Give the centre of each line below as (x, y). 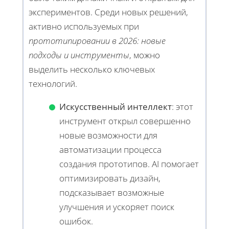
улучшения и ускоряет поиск (117, 207)
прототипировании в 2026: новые (97, 41)
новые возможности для (108, 135)
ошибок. (76, 221)
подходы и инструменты (79, 55)
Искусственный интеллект (116, 107)
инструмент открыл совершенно (125, 121)
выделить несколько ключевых (92, 70)
